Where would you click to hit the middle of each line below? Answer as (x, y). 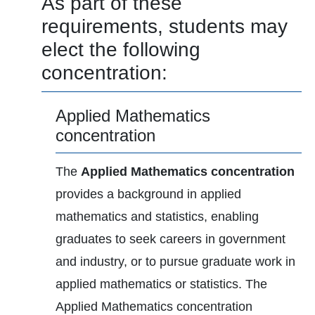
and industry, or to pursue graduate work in (175, 262)
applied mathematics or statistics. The (161, 284)
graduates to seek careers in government (171, 239)
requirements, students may (165, 26)
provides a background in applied (148, 194)
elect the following (121, 50)
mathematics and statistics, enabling (157, 217)
